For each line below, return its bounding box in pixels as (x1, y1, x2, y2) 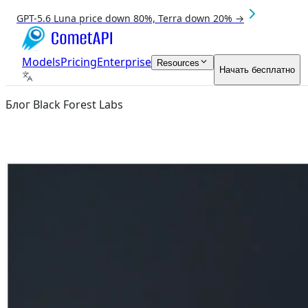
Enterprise (97, 54, 151, 69)
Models (22, 54, 60, 69)
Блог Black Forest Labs (5, 97, 123, 112)
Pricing (60, 54, 97, 69)
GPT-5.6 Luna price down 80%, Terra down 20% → (16, 12, 244, 25)
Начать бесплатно (219, 65, 295, 75)
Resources (157, 58, 199, 68)
